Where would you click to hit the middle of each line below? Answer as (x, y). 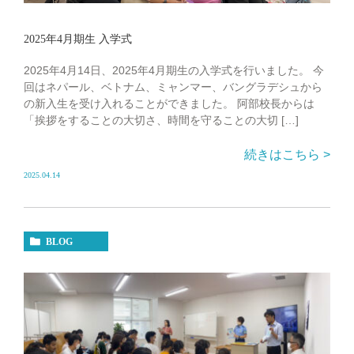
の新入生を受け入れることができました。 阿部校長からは (169, 103)
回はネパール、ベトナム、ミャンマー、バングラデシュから (173, 87)
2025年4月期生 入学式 (78, 39)
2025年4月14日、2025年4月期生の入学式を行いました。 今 (174, 70)
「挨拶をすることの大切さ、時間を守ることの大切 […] (161, 120)
